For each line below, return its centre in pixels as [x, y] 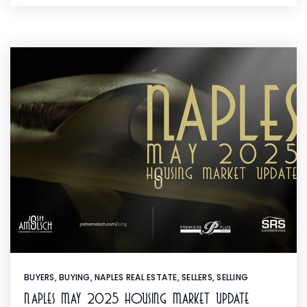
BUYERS [39, 277]
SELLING [232, 277]
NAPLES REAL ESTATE [136, 277]
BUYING [75, 277]
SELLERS [197, 277]
